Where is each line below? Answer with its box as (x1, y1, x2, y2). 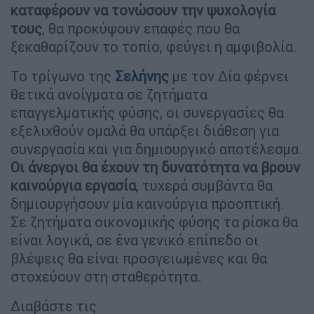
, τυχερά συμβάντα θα (136, 177, 273, 195)
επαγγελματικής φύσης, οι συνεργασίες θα (11, 104, 284, 122)
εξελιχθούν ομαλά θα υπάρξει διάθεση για (11, 122, 279, 140)
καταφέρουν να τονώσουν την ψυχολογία (11, 1, 275, 20)
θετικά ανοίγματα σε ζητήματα (11, 86, 207, 104)
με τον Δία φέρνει (172, 67, 289, 86)
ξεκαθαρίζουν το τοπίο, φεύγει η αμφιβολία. (11, 38, 297, 56)
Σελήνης (115, 67, 169, 86)
